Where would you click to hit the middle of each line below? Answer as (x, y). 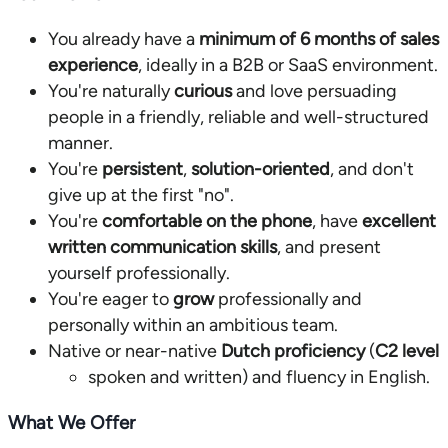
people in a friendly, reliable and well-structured (238, 117)
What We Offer (71, 423)
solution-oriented (260, 169)
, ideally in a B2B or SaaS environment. (288, 65)
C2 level (407, 351)
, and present (329, 247)
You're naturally (111, 91)
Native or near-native (134, 351)
